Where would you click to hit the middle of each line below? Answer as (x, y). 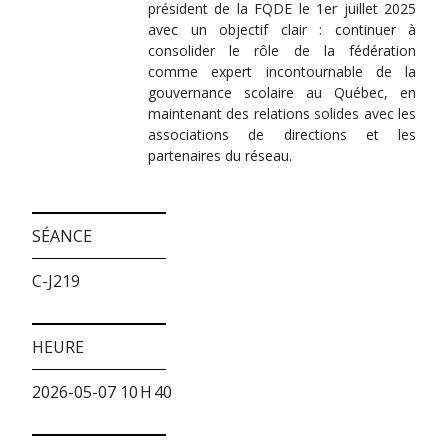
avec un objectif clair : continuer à (282, 29)
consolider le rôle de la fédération (282, 50)
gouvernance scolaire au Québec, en (282, 92)
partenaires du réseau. (220, 155)
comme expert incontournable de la (282, 71)
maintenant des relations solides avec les (282, 113)
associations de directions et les (282, 134)
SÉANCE (62, 236)
